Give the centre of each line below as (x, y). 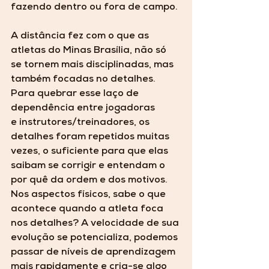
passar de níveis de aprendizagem (94, 253)
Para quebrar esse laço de (76, 95)
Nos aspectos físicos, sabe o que (89, 195)
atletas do (37, 51)
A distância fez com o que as (81, 37)
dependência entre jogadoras (84, 109)
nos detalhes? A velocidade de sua (96, 224)
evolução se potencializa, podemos (95, 239)
